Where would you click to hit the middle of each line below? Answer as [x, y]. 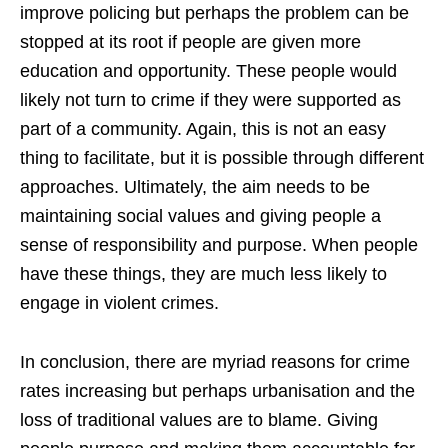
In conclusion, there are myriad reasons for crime [215, 362]
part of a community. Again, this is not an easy [203, 129]
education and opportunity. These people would [208, 71]
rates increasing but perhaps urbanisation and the [217, 391]
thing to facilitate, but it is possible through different [222, 158]
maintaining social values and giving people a [200, 216]
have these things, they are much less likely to [203, 274]
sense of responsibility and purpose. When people [219, 245]
